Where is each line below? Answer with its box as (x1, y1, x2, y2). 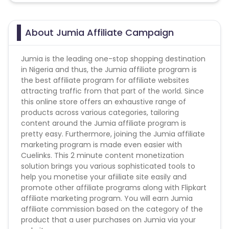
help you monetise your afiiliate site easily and (21, 172, 187, 182)
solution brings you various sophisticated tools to (21, 161, 195, 171)
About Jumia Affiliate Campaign (25, 26, 174, 39)
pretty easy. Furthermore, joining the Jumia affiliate (21, 129, 205, 139)
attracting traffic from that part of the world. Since (21, 86, 204, 96)
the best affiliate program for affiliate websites (21, 75, 189, 85)
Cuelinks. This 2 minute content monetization (21, 150, 184, 161)
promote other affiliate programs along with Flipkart (21, 182, 207, 193)
